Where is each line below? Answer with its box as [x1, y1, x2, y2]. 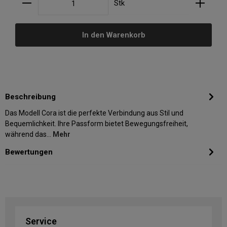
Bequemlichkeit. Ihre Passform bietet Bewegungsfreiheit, [5, 119, 188, 128]
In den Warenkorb [82, 30, 145, 40]
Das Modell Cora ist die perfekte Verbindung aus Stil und [5, 108, 183, 117]
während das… [5, 130, 53, 138]
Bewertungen [5, 147, 53, 157]
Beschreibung [5, 92, 56, 101]
